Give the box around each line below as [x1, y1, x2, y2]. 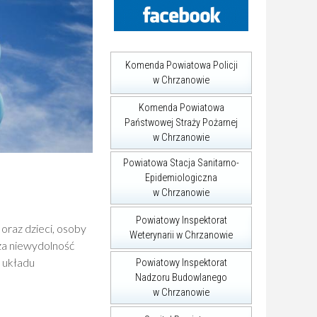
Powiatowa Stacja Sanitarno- [123, 157, 239, 169]
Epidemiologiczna [145, 172, 217, 184]
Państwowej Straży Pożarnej [125, 117, 238, 129]
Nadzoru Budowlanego [135, 272, 227, 284]
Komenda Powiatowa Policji [125, 59, 238, 71]
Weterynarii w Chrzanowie [129, 229, 233, 241]
